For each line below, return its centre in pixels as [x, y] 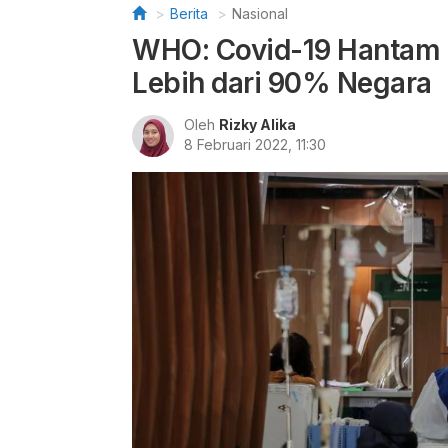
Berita [189, 13]
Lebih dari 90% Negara [282, 83]
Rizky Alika [257, 124]
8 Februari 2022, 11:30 [255, 144]
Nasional [260, 13]
